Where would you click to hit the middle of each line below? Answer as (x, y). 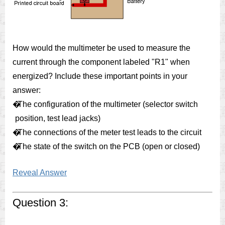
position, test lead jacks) (58, 118)
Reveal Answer (40, 173)
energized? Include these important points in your (100, 76)
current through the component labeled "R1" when (101, 62)
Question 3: (40, 203)
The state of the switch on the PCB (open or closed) (109, 146)
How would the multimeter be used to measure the (101, 48)
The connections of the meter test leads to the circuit (109, 132)
